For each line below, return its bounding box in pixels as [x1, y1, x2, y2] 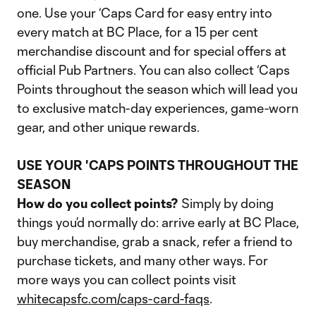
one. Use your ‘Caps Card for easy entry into [17, 5, 272, 20]
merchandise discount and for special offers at [17, 43, 286, 59]
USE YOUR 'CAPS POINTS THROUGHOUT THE [17, 157, 298, 173]
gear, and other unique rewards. [17, 119, 200, 135]
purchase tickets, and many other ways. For [17, 253, 268, 268]
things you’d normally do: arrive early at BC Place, [17, 214, 299, 230]
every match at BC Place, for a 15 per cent [17, 24, 258, 39]
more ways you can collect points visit [17, 272, 236, 287]
